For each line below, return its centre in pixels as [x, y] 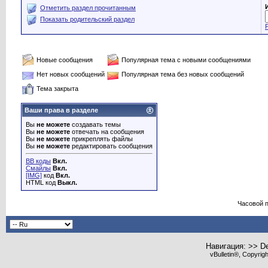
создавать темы [95, 124]
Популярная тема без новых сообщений [183, 74]
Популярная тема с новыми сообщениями [186, 60]
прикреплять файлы [101, 139]
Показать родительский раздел [87, 19]
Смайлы [38, 168]
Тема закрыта [57, 89]
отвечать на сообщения [107, 132]
